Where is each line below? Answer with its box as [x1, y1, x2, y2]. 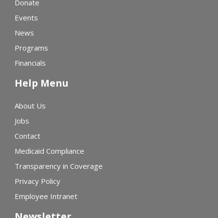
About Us [15, 101, 46, 111]
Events [15, 13, 38, 23]
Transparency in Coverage [15, 161, 103, 171]
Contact [15, 131, 40, 141]
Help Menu [15, 76, 69, 90]
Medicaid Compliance [15, 146, 84, 156]
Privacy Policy [15, 176, 60, 186]
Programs [15, 43, 48, 53]
